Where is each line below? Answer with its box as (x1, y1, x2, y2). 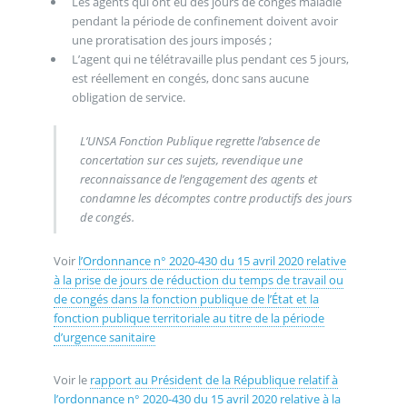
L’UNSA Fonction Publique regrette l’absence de (80, 133, 321, 150)
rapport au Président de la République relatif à (89, 372, 338, 389)
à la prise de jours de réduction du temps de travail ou (53, 271, 343, 288)
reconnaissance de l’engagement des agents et (80, 171, 318, 188)
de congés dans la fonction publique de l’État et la (53, 290, 319, 307)
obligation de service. (71, 89, 185, 106)
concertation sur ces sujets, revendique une (80, 152, 303, 169)
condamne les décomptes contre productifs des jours (80, 190, 353, 207)
